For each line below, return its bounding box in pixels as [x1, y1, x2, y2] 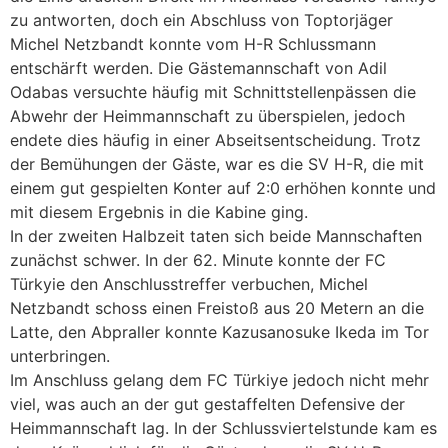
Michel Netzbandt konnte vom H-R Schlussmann [10, 33, 376, 54]
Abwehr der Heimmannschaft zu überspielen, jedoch [10, 105, 405, 126]
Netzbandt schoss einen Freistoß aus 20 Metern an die [10, 297, 424, 318]
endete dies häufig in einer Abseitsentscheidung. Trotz [10, 129, 421, 150]
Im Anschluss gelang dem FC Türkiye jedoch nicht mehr [10, 369, 429, 390]
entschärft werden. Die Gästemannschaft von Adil [10, 57, 387, 78]
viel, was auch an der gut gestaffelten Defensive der [10, 393, 405, 414]
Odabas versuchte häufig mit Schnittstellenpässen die [10, 81, 416, 102]
